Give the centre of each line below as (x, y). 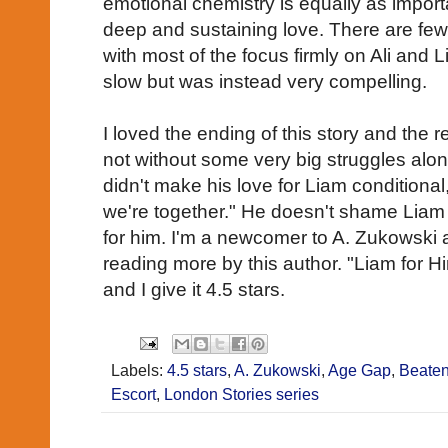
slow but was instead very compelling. (265, 82)
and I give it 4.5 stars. (194, 290)
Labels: (139, 371)
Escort (133, 395)
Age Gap (359, 371)
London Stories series (241, 395)
